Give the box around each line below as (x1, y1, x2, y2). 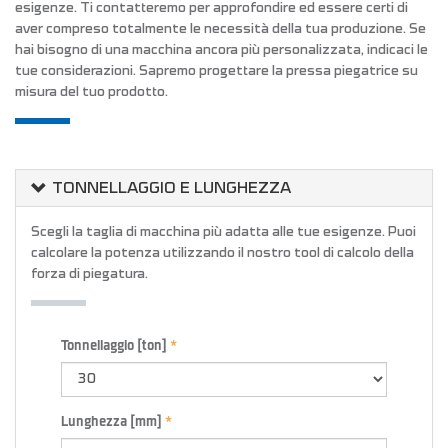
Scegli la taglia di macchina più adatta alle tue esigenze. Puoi (31, 225, 416, 239)
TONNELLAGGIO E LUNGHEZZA (52, 180, 291, 196)
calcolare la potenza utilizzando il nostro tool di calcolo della (31, 246, 414, 260)
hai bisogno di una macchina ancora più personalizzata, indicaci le (15, 43, 428, 57)
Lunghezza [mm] (61, 415, 162, 429)
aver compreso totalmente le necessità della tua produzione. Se (15, 22, 426, 36)
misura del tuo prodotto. (15, 85, 168, 99)
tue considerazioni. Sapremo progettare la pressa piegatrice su (15, 64, 418, 78)
